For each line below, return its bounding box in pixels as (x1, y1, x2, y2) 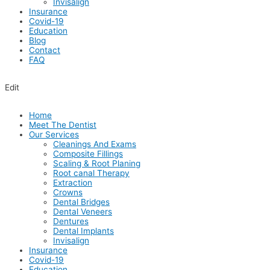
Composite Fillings (53, 148, 123, 159)
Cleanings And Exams (53, 139, 136, 149)
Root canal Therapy (53, 168, 130, 178)
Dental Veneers (53, 206, 112, 216)
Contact (29, 45, 60, 55)
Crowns (53, 187, 83, 197)
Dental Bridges (53, 196, 110, 207)
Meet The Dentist (29, 119, 96, 130)
